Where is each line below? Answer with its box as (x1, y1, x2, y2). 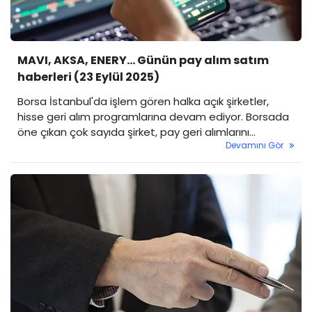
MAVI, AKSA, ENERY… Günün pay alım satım (17, 52, 269, 69)
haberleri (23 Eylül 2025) (17, 69, 159, 86)
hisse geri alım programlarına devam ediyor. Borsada (17, 109, 289, 125)
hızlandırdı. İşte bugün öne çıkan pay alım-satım (17, 140, 263, 155)
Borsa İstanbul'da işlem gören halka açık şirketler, (17, 94, 269, 109)
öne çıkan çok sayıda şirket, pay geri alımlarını (17, 125, 249, 140)
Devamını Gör (226, 139, 283, 152)
